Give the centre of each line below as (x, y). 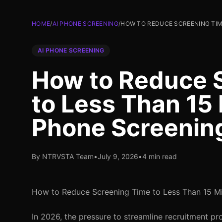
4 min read (160, 156)
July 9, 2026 (118, 156)
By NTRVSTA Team (63, 156)
